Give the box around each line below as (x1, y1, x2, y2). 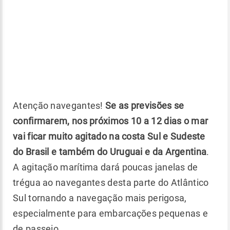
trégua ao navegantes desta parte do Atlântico (13, 177, 209, 188)
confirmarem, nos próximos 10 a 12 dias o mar (13, 116, 208, 127)
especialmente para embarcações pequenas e (13, 208, 208, 219)
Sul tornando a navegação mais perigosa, (13, 193, 187, 204)
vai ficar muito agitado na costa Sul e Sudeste (13, 131, 205, 142)
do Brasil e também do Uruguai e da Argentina (13, 146, 207, 158)
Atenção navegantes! (13, 100, 105, 111)
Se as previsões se (105, 100, 184, 111)
